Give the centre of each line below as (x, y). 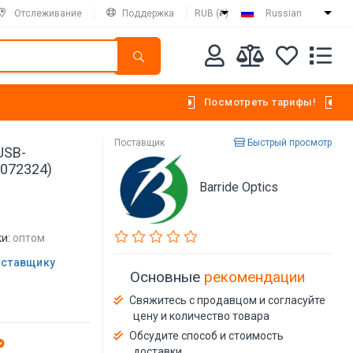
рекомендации (255, 277)
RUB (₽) (212, 13)
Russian (284, 13)
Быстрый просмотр (288, 143)
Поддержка (148, 13)
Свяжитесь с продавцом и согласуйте (228, 300)
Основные (167, 277)
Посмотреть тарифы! (260, 102)
